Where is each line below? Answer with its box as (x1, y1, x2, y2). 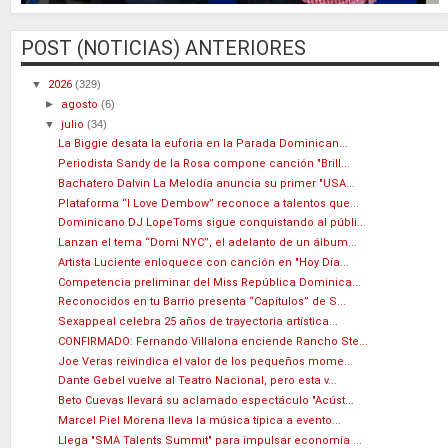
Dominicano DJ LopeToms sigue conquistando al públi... (58, 216, 367, 230)
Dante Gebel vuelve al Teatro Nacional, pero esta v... (58, 374, 338, 388)
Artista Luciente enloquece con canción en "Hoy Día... (58, 255, 350, 269)
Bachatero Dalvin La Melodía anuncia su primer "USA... (58, 176, 356, 190)
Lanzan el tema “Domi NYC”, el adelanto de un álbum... (58, 236, 358, 250)
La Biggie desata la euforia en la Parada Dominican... (58, 137, 349, 151)
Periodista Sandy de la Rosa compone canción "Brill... (58, 157, 351, 171)
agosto (61, 97, 102, 111)
